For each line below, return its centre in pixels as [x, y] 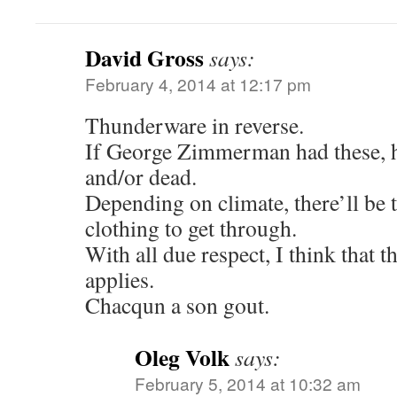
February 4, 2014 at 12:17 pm [198, 84]
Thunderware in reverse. [195, 125]
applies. [120, 279]
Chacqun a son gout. [177, 305]
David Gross [144, 58]
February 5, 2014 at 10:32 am [248, 383]
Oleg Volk [182, 357]
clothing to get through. [191, 228]
